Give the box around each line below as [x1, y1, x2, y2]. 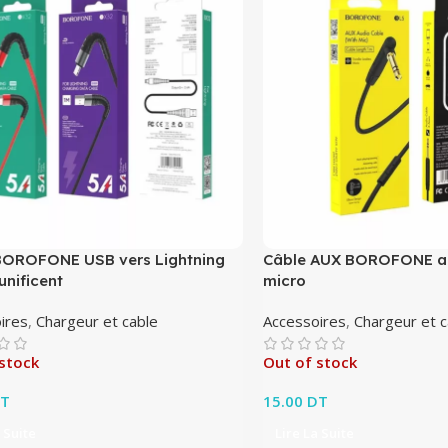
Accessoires [263, 310, 347, 331]
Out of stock [263, 351, 358, 372]
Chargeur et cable [36, 310, 159, 331]
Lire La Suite [275, 423, 355, 442]
